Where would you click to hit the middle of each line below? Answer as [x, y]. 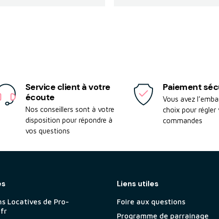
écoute [40, 98]
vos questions [47, 131]
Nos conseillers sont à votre [70, 109]
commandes [183, 121]
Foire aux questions [151, 202]
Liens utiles [137, 184]
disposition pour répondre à [69, 120]
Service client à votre [68, 87]
